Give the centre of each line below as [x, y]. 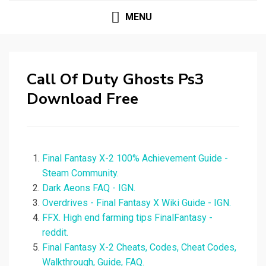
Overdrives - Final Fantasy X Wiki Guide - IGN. [137, 203]
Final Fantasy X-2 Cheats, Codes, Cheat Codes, [139, 248]
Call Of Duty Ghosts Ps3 [115, 80]
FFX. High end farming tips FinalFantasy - [127, 218]
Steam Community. [80, 173]
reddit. [55, 233]
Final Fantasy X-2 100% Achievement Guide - [135, 159]
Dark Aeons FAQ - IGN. [89, 188]
